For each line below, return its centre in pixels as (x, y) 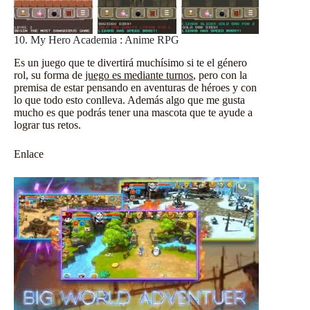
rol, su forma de (49, 75)
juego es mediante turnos (139, 75)
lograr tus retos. (47, 125)
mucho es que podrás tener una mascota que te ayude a (133, 112)
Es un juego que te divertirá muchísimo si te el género (130, 62)
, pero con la (220, 75)
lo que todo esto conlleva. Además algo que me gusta (129, 100)
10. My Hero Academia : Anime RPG (97, 40)
